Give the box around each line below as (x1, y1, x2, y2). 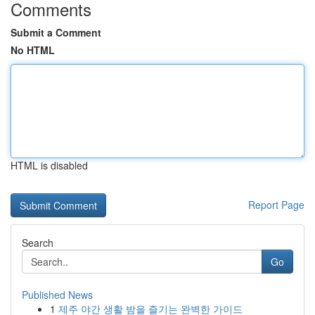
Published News (22, 288, 93, 302)
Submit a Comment (11, 25, 101, 39)
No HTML (11, 43, 55, 57)
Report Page (248, 198, 304, 212)
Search (22, 236, 53, 250)
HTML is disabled (11, 158, 88, 172)
